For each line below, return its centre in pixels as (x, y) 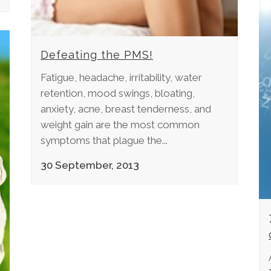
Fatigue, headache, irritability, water (121, 78)
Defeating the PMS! (97, 55)
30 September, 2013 (90, 165)
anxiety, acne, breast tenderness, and (126, 109)
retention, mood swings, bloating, (118, 93)
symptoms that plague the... (104, 141)
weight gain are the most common (120, 125)
